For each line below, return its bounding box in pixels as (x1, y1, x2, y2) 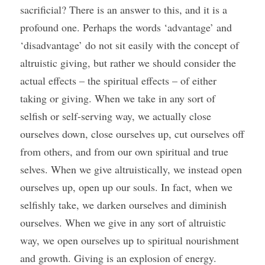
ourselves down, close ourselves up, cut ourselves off (20, 127, 244, 141)
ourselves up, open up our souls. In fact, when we (20, 180, 232, 194)
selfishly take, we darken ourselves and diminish (20, 198, 227, 212)
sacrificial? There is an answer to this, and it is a (20, 2, 227, 17)
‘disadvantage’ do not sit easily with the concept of (20, 38, 239, 52)
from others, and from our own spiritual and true (20, 144, 228, 159)
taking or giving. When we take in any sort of (20, 91, 215, 105)
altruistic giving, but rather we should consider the (20, 56, 236, 70)
